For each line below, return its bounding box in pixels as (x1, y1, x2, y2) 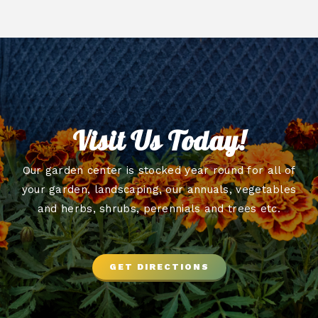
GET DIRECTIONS (109, 261, 209, 272)
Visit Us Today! (72, 123, 246, 158)
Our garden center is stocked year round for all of (22, 163, 296, 177)
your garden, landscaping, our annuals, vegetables (21, 182, 297, 196)
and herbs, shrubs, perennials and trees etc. (37, 202, 281, 215)
